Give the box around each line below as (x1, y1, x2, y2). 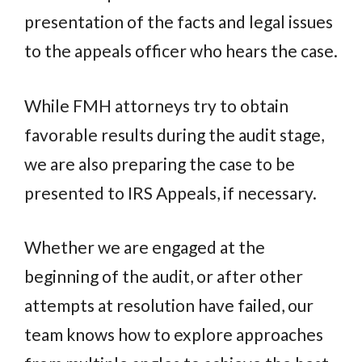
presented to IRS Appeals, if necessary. (24, 182, 317, 203)
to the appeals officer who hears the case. (24, 40, 338, 61)
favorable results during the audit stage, (24, 124, 324, 145)
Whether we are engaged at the (24, 237, 265, 258)
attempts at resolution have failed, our (24, 295, 314, 316)
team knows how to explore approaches (24, 324, 323, 345)
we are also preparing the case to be (24, 153, 295, 174)
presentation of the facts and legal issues (24, 11, 333, 32)
